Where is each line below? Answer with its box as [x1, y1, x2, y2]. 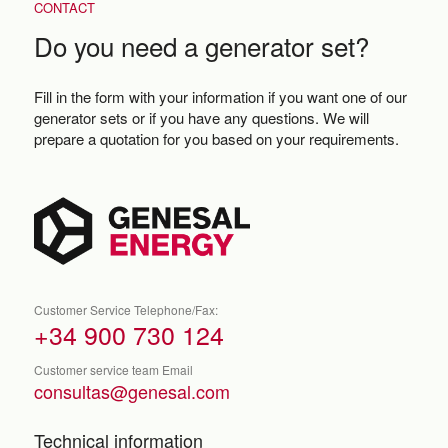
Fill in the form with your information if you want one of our [33, 86, 407, 107]
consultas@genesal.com [33, 377, 230, 404]
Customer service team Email [33, 360, 193, 378]
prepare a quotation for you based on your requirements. [33, 128, 399, 149]
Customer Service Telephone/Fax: [33, 300, 218, 318]
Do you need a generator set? [33, 27, 369, 64]
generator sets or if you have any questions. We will [33, 107, 369, 128]
